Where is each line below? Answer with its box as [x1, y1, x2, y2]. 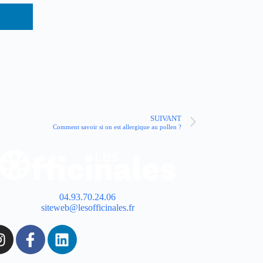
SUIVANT [150, 114, 181, 123]
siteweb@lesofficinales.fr [41, 203, 134, 213]
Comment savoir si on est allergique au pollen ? [53, 123, 181, 130]
